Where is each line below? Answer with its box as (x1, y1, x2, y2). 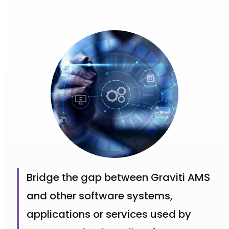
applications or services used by (27, 207, 191, 221)
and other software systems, (27, 188, 173, 203)
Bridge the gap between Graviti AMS (27, 170, 210, 185)
